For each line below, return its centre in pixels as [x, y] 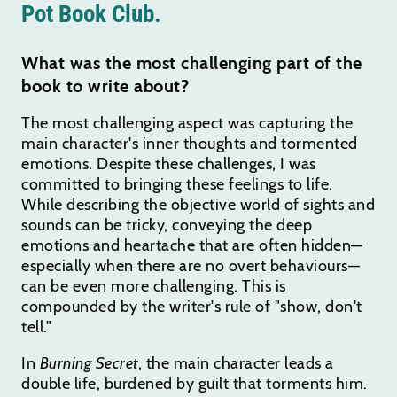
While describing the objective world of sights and [198, 204]
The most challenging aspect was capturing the [187, 123]
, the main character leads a [236, 363]
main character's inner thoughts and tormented [190, 143]
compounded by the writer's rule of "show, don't [192, 306]
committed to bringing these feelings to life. [177, 184]
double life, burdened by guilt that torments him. [195, 383]
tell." [36, 327]
